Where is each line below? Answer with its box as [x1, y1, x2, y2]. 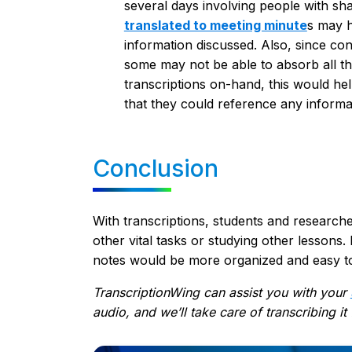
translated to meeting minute [123, 16, 307, 33]
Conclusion [92, 153, 218, 182]
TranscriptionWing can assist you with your [92, 284, 350, 300]
